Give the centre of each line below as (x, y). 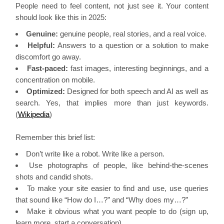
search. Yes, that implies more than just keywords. (112, 103)
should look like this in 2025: (61, 17)
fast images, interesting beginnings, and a (138, 68)
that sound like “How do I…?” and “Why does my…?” (102, 199)
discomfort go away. (48, 57)
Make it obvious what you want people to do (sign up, (118, 211)
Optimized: (45, 91)
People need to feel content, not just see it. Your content (112, 6)
